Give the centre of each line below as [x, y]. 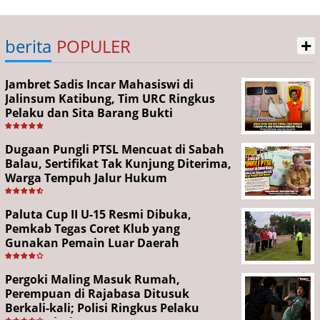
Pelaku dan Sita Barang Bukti [89, 113]
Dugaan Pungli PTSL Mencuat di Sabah [115, 149]
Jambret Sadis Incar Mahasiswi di [99, 84]
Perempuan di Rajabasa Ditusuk [97, 294]
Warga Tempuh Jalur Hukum [86, 178]
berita [28, 46]
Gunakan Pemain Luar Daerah [92, 243]
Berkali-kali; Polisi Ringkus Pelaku [102, 308]
